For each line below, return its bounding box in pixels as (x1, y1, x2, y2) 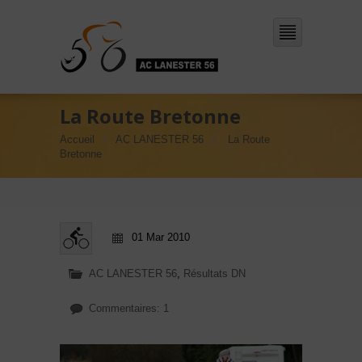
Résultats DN (183, 267, 246, 280)
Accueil (60, 133, 95, 145)
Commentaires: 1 (89, 302, 169, 314)
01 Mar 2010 (132, 231, 190, 243)
